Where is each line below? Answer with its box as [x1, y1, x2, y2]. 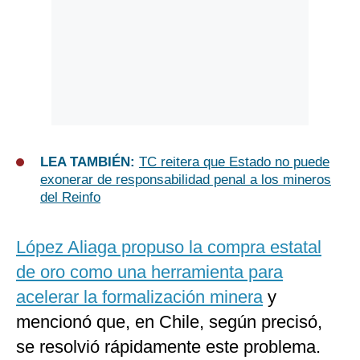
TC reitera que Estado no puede [139, 154, 329, 170]
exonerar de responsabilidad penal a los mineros [40, 172, 331, 188]
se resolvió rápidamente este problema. [16, 337, 321, 358]
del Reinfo [40, 190, 100, 206]
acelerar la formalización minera [16, 287, 263, 308]
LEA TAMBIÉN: [40, 154, 139, 170]
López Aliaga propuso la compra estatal [16, 237, 321, 258]
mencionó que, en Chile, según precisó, [16, 312, 322, 333]
